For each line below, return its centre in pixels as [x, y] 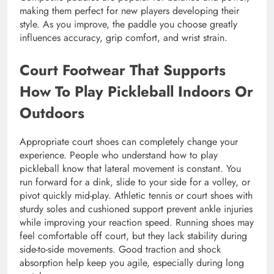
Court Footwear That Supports [123, 70]
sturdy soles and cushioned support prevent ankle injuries [136, 209]
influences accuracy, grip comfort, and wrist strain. [125, 37]
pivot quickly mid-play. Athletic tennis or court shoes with [136, 196]
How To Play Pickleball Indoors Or [136, 91]
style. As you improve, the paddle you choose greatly [128, 24]
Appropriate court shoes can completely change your [129, 142]
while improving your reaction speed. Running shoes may [137, 223]
